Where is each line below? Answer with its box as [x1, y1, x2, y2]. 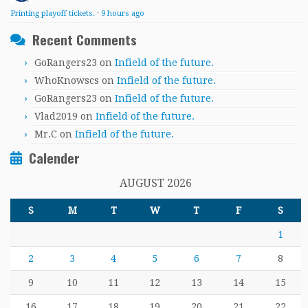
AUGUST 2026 [120, 177, 192, 190]
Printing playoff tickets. [10, 9, 95, 19]
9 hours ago [101, 9, 144, 19]
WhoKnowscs [34, 75, 99, 87]
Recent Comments [32, 30, 137, 50]
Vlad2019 [34, 111, 78, 122]
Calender [29, 148, 80, 168]
